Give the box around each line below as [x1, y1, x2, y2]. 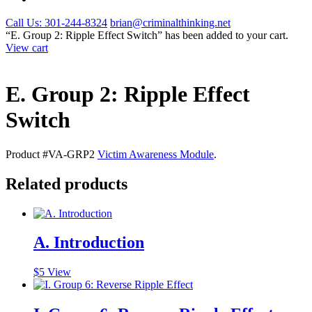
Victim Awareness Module [97, 148, 214, 160]
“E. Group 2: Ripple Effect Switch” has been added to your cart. [6, 29, 288, 41]
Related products [6, 174, 127, 193]
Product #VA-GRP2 [6, 148, 95, 160]
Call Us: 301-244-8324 [6, 16, 107, 29]
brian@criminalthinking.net [110, 16, 231, 29]
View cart [6, 41, 48, 54]
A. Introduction [33, 233, 144, 252]
